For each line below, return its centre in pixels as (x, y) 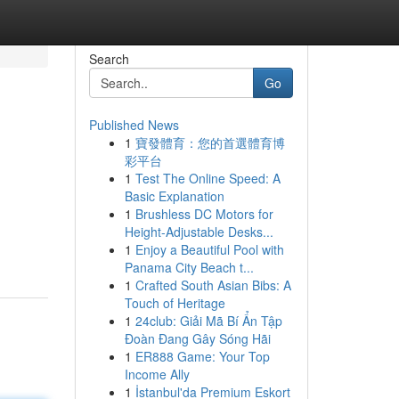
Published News (134, 125)
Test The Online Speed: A (208, 178)
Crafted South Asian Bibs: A (213, 285)
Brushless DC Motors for (204, 214)
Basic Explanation (174, 196)
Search (109, 59)
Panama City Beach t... (189, 267)
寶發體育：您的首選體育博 (210, 142)
